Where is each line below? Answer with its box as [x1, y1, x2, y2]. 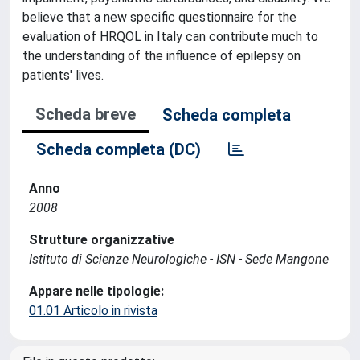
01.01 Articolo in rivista [29, 303, 157, 318]
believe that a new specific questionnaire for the [22, 10, 297, 25]
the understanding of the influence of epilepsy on [22, 48, 301, 63]
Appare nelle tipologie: [29, 284, 164, 299]
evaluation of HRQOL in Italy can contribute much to [22, 29, 318, 44]
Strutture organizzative [29, 232, 174, 247]
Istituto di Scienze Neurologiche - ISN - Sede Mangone [29, 252, 329, 267]
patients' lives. [22, 67, 104, 83]
